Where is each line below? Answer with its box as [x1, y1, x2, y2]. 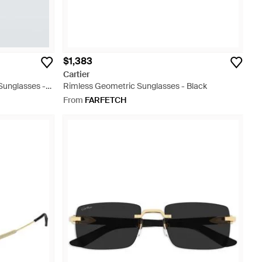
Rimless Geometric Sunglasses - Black [63, 81, 207, 91]
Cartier [63, 69, 89, 80]
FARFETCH [85, 95, 126, 105]
